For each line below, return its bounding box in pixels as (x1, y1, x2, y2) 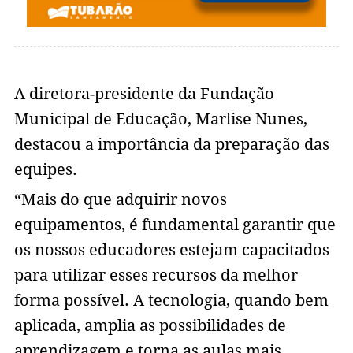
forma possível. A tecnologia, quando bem (13, 291, 329, 310)
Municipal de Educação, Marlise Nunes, (13, 110, 307, 129)
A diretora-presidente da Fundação (13, 84, 274, 104)
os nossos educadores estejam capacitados (13, 240, 329, 260)
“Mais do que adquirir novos (13, 190, 227, 210)
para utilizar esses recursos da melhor (13, 266, 298, 285)
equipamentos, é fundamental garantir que (13, 215, 336, 235)
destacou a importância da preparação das (13, 135, 329, 154)
